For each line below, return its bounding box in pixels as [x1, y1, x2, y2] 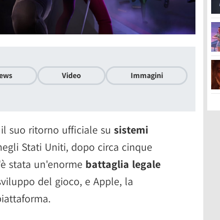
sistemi [114, 122, 148, 137]
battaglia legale [85, 157, 161, 171]
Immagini [130, 70, 163, 81]
